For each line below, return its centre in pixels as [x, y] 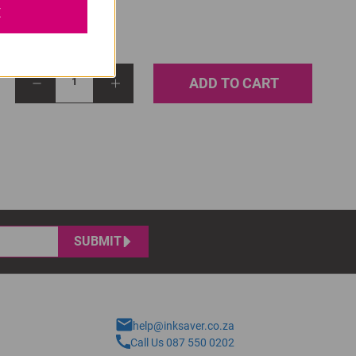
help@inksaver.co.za [184, 326]
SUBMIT [98, 241]
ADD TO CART [234, 83]
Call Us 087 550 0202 [183, 342]
